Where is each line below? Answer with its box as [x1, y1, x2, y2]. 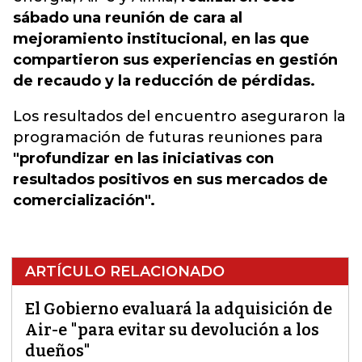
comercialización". [13, 192, 155, 209]
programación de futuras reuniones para [13, 128, 323, 146]
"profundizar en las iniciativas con [13, 149, 274, 167]
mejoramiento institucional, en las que [13, 30, 309, 48]
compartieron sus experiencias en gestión [13, 51, 338, 69]
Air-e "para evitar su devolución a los [25, 320, 319, 339]
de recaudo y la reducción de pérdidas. [13, 72, 315, 90]
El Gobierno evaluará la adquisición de [25, 299, 332, 318]
